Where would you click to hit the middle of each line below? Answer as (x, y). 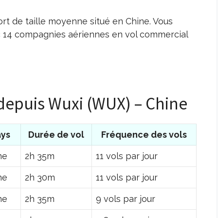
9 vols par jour (126, 199)
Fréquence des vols (144, 134)
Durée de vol (56, 134)
